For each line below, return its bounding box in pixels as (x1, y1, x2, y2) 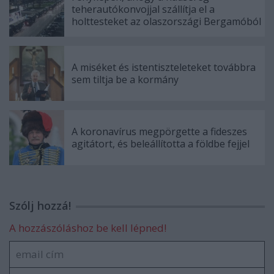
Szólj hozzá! (9, 198, 71, 213)
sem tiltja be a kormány (72, 72, 179, 86)
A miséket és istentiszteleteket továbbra (72, 60, 256, 74)
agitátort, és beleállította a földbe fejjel (72, 136, 250, 150)
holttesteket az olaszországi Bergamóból (72, 14, 261, 28)
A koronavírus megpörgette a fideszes (72, 124, 247, 138)
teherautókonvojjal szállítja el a (72, 2, 215, 16)
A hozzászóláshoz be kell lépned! (9, 220, 166, 235)
